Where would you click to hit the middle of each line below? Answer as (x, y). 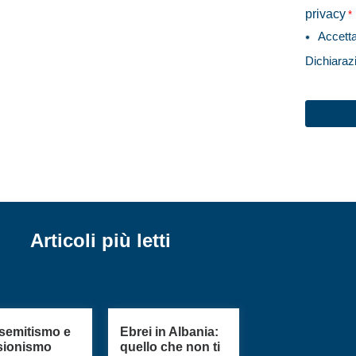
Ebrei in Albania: (170, 331)
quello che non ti (170, 346)
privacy (325, 14)
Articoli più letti (100, 240)
